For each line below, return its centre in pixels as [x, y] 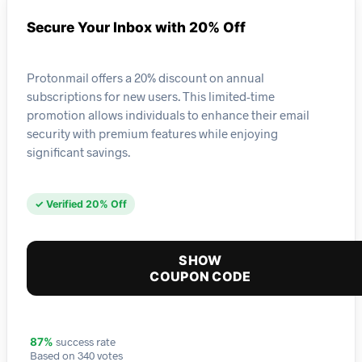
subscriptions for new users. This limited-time [151, 96]
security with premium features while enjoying [152, 133]
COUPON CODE [200, 277]
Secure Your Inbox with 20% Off [136, 27]
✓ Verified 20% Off [81, 204]
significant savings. [78, 152]
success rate [84, 342]
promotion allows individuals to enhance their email [168, 114]
